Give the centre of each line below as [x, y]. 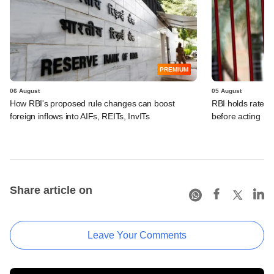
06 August [25, 91]
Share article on [51, 190]
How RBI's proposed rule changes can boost [92, 103]
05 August [227, 91]
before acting [236, 116]
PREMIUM [174, 69]
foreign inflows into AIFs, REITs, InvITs [80, 116]
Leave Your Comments [137, 235]
